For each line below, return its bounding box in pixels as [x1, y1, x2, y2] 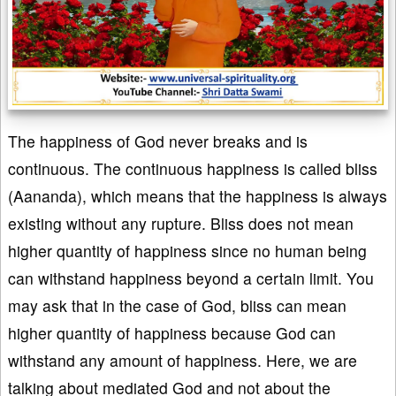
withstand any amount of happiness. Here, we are [8, 349, 357, 372]
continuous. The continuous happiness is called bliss [8, 157, 377, 180]
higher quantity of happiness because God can [8, 322, 336, 345]
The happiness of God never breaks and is [8, 130, 308, 153]
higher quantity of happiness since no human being [8, 240, 367, 263]
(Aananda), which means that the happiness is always [8, 185, 387, 208]
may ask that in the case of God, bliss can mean [8, 294, 346, 317]
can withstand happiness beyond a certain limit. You [8, 267, 374, 290]
